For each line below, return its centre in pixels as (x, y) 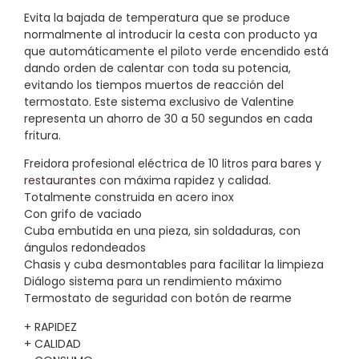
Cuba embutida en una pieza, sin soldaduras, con (162, 231)
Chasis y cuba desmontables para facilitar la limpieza (174, 265)
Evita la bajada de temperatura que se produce (157, 17)
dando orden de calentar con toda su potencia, (157, 68)
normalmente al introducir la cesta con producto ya (171, 34)
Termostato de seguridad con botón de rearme (158, 298)
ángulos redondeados (85, 248)
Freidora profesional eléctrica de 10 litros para (152, 164)
